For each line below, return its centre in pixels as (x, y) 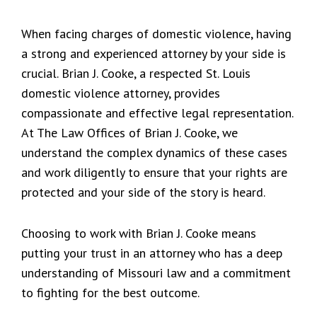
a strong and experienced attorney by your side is (154, 53)
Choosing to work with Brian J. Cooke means (139, 233)
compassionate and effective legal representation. (157, 113)
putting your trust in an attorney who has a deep (152, 253)
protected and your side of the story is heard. (143, 192)
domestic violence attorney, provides (121, 93)
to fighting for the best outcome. (110, 293)
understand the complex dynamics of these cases (154, 152)
